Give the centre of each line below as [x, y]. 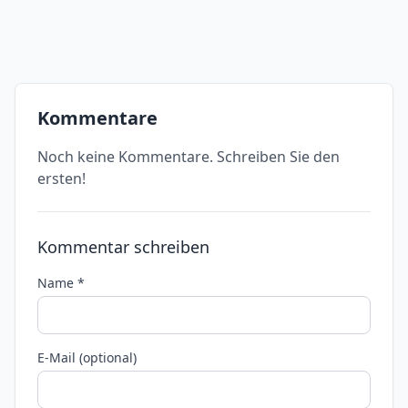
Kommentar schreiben [123, 247]
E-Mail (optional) [87, 357]
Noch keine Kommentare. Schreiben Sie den [189, 157]
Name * [61, 283]
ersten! [61, 178]
